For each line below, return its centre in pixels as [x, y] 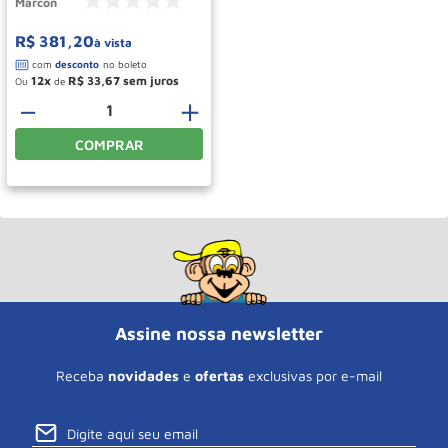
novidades [143, 376]
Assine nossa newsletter [219, 334]
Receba [82, 376]
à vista [113, 42]
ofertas [219, 376]
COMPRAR [109, 144]
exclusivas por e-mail [313, 376]
